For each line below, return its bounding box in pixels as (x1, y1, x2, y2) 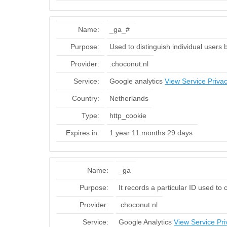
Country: (72, 94, 99, 102)
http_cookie (109, 111, 146, 120)
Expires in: (66, 129, 99, 137)
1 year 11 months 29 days (109, 129, 193, 137)
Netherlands (109, 94, 148, 102)
